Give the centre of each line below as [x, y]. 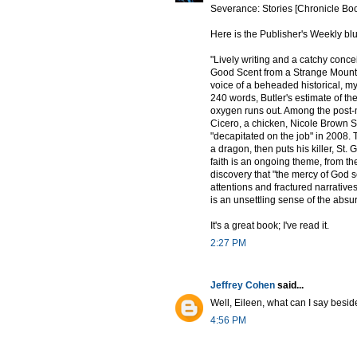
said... [289, 285]
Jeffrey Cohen [243, 285]
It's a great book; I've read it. [270, 225]
